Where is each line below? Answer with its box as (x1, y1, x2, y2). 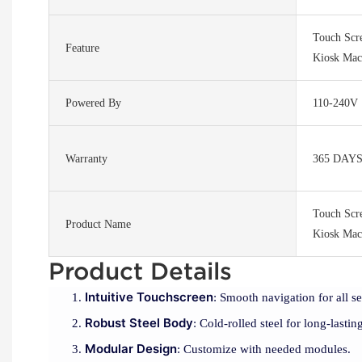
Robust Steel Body (85, 315, 193, 331)
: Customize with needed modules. (177, 343, 351, 356)
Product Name (65, 217, 131, 230)
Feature (65, 41, 99, 54)
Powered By (65, 97, 121, 110)
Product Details (48, 258, 239, 285)
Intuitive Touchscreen (85, 289, 213, 305)
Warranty (65, 152, 107, 165)
